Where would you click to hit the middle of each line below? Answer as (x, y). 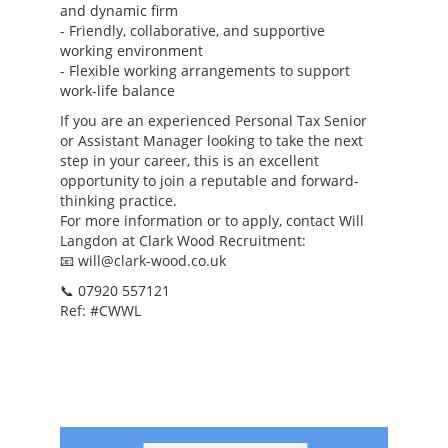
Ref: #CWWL (100, 310)
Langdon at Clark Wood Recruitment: (183, 240)
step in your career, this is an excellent (189, 160)
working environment (131, 50)
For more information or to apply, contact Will (212, 220)
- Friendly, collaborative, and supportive (192, 30)
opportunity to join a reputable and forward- (209, 180)
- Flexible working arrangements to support (205, 70)
